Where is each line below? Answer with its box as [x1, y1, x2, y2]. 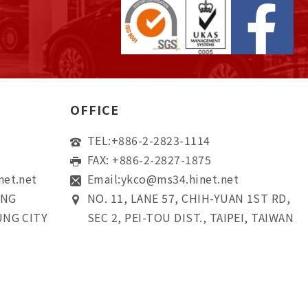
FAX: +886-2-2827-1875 [87, 151, 212, 168]
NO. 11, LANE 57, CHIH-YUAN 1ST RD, [87, 190, 291, 206]
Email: [87, 170, 121, 187]
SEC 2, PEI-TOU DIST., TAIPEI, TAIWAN [87, 209, 294, 225]
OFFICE [70, 100, 119, 118]
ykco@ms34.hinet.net [120, 170, 239, 187]
